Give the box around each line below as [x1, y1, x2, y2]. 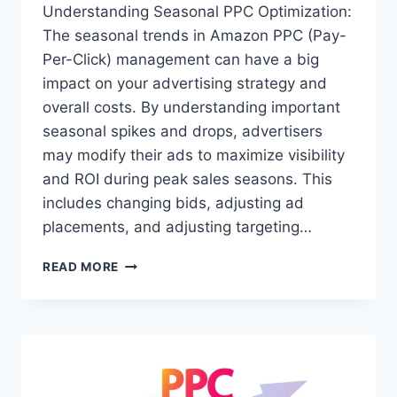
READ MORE [43, 260, 120, 275]
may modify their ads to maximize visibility [43, 146, 345, 165]
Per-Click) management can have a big [43, 51, 319, 69]
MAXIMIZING [118, 348, 199, 363]
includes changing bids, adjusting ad [43, 194, 304, 213]
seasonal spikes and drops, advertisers [43, 122, 323, 141]
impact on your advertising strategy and [43, 74, 327, 93]
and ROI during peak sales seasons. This [43, 170, 332, 189]
